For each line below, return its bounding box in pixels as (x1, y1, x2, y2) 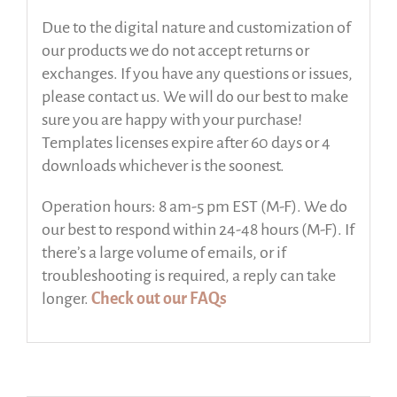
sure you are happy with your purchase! (41, 111, 302, 129)
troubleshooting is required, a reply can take (41, 267, 336, 285)
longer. (41, 290, 91, 308)
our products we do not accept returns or (41, 42, 309, 60)
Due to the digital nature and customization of (41, 19, 351, 37)
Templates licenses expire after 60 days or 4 (41, 134, 331, 152)
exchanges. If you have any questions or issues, (41, 65, 353, 83)
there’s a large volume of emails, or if (41, 244, 286, 262)
